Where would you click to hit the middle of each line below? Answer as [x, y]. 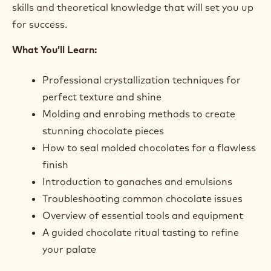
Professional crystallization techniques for [142, 80]
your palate [69, 249]
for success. [40, 24]
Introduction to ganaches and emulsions [137, 181]
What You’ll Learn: [54, 49]
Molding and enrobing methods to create [139, 113]
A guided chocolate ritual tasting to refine [141, 232]
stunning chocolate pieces [103, 130]
